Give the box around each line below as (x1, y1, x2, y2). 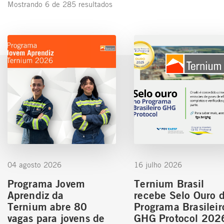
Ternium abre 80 (7, 199, 87, 213)
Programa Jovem (7, 176, 85, 190)
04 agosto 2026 (7, 159, 61, 169)
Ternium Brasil (134, 176, 204, 190)
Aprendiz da (7, 187, 64, 201)
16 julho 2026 (134, 159, 182, 169)
